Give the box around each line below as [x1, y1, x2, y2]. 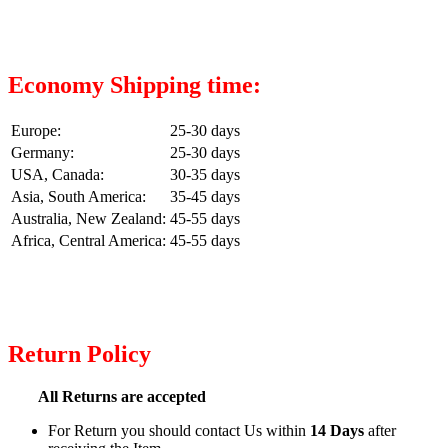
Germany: [11, 143, 74, 161]
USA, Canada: [11, 165, 104, 183]
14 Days [310, 421, 364, 439]
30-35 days [170, 165, 240, 183]
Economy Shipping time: [8, 71, 261, 98]
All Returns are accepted [38, 387, 206, 405]
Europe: [11, 121, 61, 139]
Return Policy [8, 340, 151, 367]
